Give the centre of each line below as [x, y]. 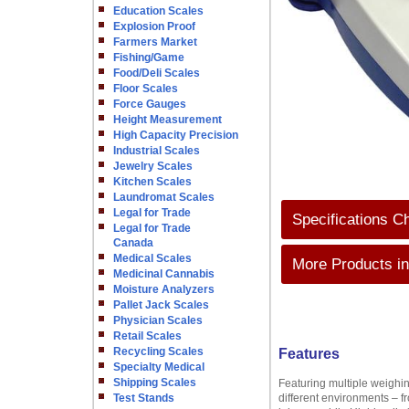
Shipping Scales [155, 383]
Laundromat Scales [164, 197]
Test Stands [144, 398]
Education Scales [158, 11]
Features [309, 354]
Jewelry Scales [153, 166]
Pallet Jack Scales [161, 305]
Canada [133, 243]
